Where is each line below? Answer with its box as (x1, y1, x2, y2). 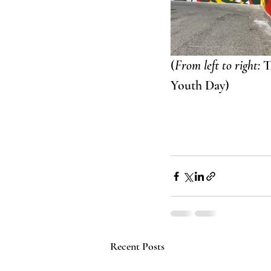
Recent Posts (110, 240, 165, 253)
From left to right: (175, 57, 260, 74)
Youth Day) (171, 77, 229, 94)
